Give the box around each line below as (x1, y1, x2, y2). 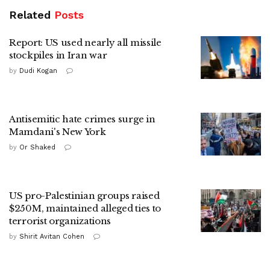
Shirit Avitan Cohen (19, 232, 84, 240)
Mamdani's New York (9, 125, 106, 137)
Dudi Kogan (19, 66, 57, 75)
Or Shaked (19, 143, 55, 151)
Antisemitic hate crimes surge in (9, 113, 155, 125)
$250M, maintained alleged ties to (9, 202, 162, 214)
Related (9, 8, 51, 21)
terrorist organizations (9, 215, 111, 227)
